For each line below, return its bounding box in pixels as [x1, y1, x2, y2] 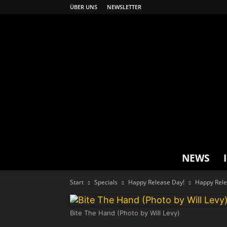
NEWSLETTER [107, 3, 141, 11]
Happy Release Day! [128, 178, 184, 186]
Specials [94, 178, 118, 186]
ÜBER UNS [70, 3, 97, 11]
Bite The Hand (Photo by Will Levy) [70, 209, 180, 217]
